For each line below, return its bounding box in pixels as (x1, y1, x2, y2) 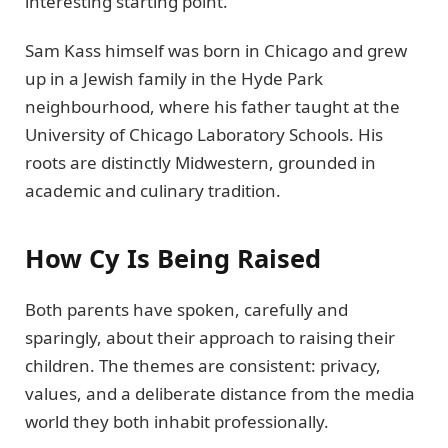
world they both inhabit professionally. (25, 410, 329, 434)
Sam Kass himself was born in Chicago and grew (25, 38, 407, 62)
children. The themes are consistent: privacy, (25, 354, 381, 378)
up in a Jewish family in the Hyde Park (25, 66, 323, 90)
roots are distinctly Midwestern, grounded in (25, 150, 376, 174)
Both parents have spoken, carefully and (25, 298, 348, 322)
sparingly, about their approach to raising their (25, 326, 395, 350)
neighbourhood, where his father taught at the (25, 94, 400, 118)
